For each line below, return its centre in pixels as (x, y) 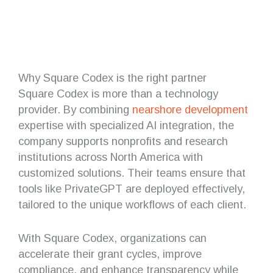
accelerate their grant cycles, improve (110, 254)
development (216, 109)
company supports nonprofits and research (123, 141)
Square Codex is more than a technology (118, 93)
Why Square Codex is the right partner (112, 77)
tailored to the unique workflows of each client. (132, 204)
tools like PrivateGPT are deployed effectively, (132, 188)
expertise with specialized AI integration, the (126, 125)
